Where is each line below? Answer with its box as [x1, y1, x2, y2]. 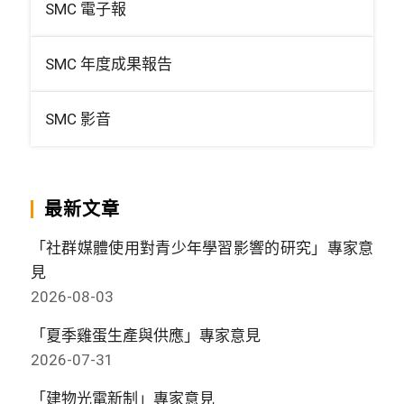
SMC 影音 [44, 109, 111, 128]
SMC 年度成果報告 [44, 54, 172, 73]
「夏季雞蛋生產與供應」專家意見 [30, 326, 261, 344]
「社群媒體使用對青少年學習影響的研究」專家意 [30, 238, 374, 257]
